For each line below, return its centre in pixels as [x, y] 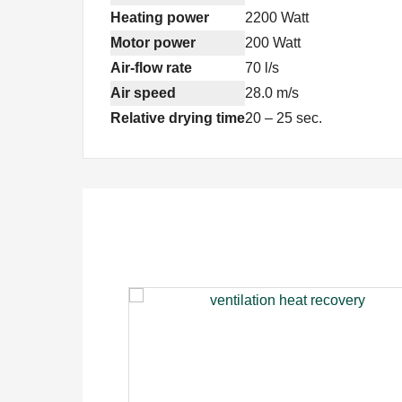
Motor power [153, 43]
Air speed [143, 93]
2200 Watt [277, 17]
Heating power [160, 17]
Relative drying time [178, 118]
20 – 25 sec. [284, 118]
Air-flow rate [151, 68]
